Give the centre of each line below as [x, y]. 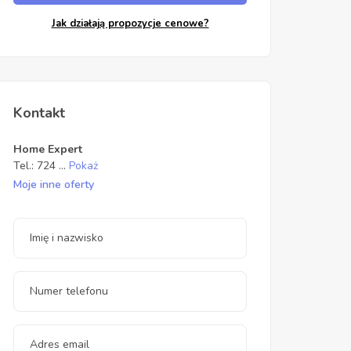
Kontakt [39, 112]
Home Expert [48, 149]
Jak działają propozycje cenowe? [130, 23]
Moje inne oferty [54, 184]
